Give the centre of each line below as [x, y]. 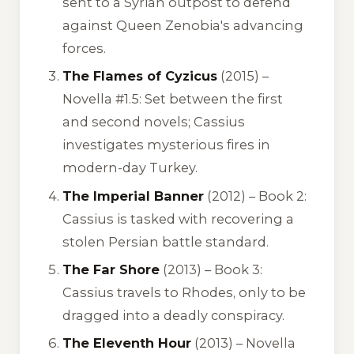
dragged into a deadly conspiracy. [174, 315]
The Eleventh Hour [127, 343]
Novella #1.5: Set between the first [173, 99]
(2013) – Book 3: [211, 269]
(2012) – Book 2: [256, 196]
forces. [85, 48]
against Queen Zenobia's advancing [183, 25]
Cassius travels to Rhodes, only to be [185, 292]
